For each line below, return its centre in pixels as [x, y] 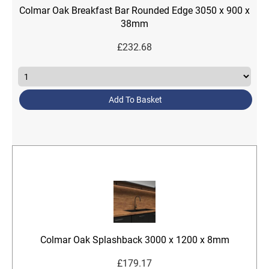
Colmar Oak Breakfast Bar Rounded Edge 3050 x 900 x [134, 10]
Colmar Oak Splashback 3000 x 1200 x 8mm [134, 239]
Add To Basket [135, 99]
